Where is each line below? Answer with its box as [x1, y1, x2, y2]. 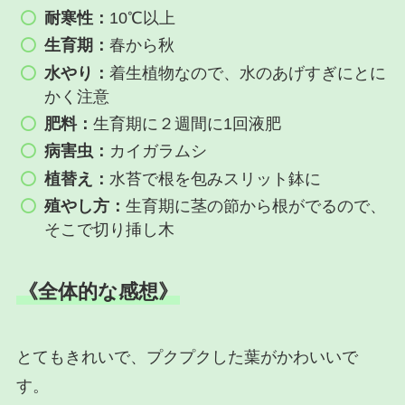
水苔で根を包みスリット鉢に [109, 169, 322, 188]
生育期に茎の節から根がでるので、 [126, 197, 387, 216]
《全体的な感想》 [17, 280, 178, 304]
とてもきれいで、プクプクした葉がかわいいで [15, 348, 358, 367]
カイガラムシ [109, 142, 208, 161]
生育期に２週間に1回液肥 [93, 114, 282, 133]
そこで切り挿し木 [44, 221, 175, 240]
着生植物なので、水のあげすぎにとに [109, 63, 387, 82]
